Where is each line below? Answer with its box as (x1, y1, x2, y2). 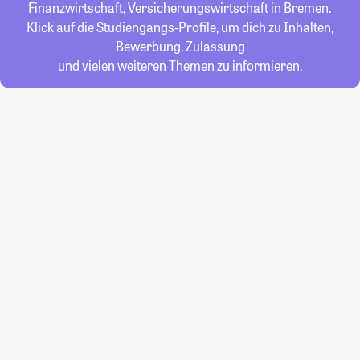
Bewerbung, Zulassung (115, 38, 245, 55)
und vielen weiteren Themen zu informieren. (57, 57, 303, 74)
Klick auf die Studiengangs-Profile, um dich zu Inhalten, (27, 18, 333, 35)
